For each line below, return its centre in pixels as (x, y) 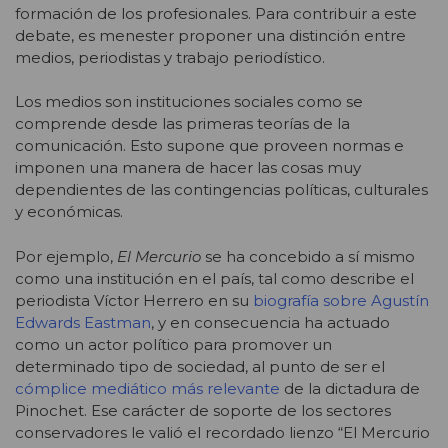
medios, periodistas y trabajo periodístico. (170, 57)
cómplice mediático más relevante (147, 388)
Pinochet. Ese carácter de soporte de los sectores (203, 410)
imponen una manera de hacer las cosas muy (188, 168)
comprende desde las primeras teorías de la (182, 124)
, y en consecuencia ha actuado (270, 322)
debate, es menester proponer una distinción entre (210, 35)
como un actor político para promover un (173, 344)
